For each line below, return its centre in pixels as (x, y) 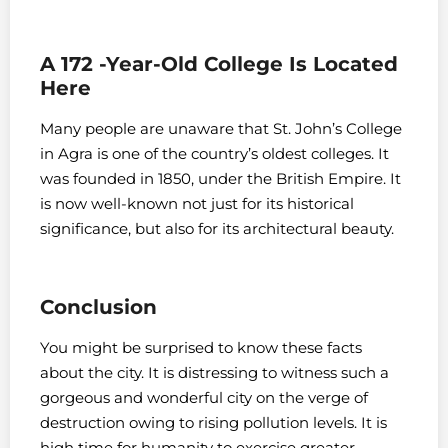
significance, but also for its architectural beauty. (217, 229)
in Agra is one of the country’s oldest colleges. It (214, 154)
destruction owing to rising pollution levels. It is (213, 423)
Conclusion (98, 307)
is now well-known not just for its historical (197, 204)
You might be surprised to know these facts (201, 348)
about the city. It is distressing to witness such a (214, 373)
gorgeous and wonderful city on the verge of (204, 398)
